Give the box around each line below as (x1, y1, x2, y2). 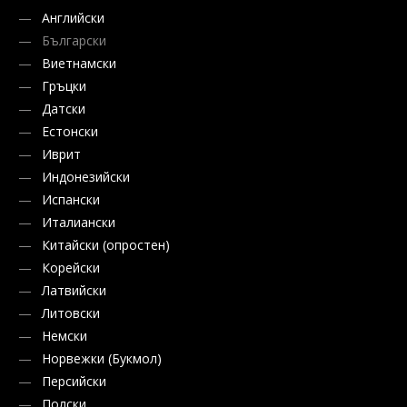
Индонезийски (42, 168, 130, 186)
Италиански (42, 213, 115, 232)
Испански (42, 191, 100, 209)
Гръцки (42, 77, 86, 95)
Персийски (42, 372, 106, 391)
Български (38, 32, 106, 50)
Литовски (42, 304, 100, 323)
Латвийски (42, 282, 106, 300)
